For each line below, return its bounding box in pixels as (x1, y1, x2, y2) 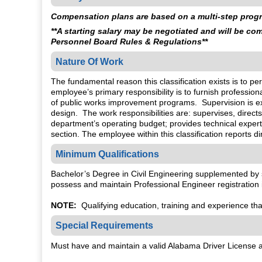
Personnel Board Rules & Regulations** (51, 37, 208, 47)
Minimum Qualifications (56, 149, 160, 160)
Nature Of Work (56, 56, 124, 67)
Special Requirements (56, 220, 154, 231)
